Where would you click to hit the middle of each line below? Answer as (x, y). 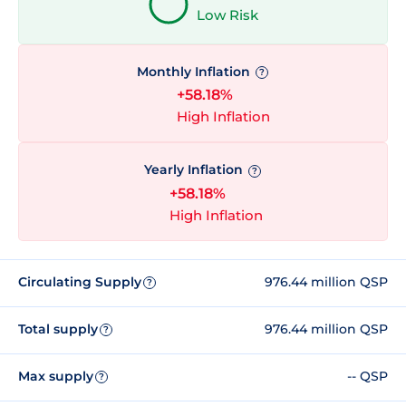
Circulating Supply (80, 282)
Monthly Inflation (195, 72)
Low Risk (227, 15)
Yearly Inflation (195, 170)
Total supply (58, 329)
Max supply (56, 377)
